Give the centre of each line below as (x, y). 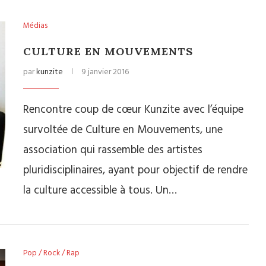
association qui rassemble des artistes (113, 150)
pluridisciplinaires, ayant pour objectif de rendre (135, 170)
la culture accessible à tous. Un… (100, 191)
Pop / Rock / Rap (51, 253)
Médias (35, 26)
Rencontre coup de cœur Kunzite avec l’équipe (133, 110)
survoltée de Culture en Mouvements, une (123, 130)
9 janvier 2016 (105, 72)
